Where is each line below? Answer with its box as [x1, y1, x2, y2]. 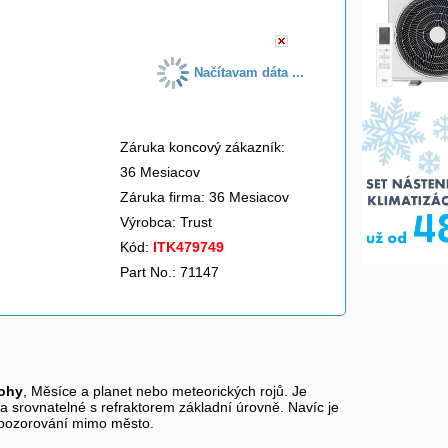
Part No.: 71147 [120, 264, 219, 280]
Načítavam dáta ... [194, 65, 305, 80]
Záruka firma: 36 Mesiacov [120, 189, 289, 205]
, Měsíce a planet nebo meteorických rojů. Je [23, 383, 307, 399]
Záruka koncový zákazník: [120, 139, 285, 155]
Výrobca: [120, 214, 180, 230]
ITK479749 [153, 239, 224, 255]
